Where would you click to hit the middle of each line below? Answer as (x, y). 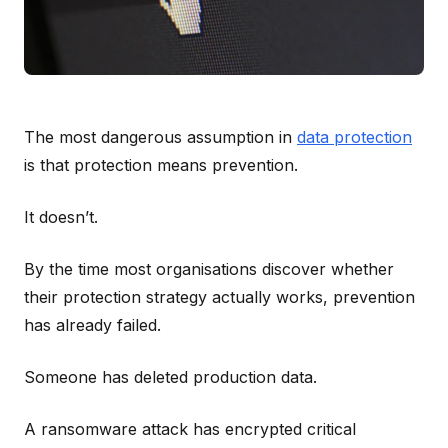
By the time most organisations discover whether (209, 268)
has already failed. (92, 324)
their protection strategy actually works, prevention (219, 296)
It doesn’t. (61, 216)
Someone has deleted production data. (170, 376)
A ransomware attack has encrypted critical (190, 428)
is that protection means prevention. (161, 164)
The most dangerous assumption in (160, 136)
